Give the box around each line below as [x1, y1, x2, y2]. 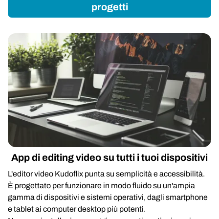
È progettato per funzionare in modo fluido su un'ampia [8, 181, 195, 190]
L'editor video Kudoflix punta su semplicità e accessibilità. [8, 170, 205, 178]
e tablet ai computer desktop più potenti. [8, 205, 146, 213]
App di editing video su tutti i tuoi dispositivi [11, 152, 208, 163]
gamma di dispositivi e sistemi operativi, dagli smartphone [8, 193, 208, 201]
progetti [91, 1, 128, 12]
